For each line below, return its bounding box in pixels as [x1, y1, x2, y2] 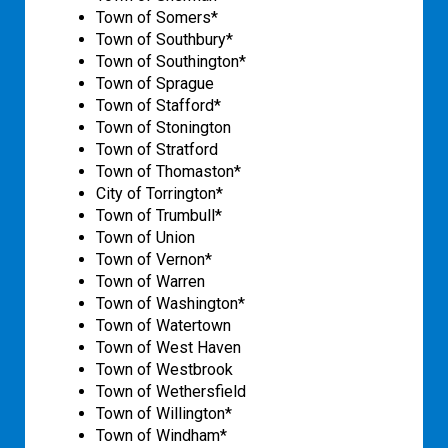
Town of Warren [96, 272, 205, 292]
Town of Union [96, 228, 195, 248]
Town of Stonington [96, 118, 231, 138]
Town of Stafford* [96, 96, 221, 116]
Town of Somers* [96, 8, 218, 28]
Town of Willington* [96, 404, 232, 424]
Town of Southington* [96, 52, 246, 72]
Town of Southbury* [96, 30, 233, 50]
